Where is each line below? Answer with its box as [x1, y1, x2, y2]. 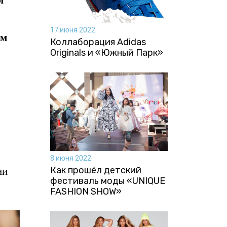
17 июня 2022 [50, 25, 95, 34]
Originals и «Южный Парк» [50, 47, 163, 58]
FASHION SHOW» [50, 185, 122, 197]
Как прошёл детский [50, 164, 141, 176]
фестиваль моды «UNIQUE [50, 175, 165, 186]
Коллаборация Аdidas [50, 36, 146, 48]
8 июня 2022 [50, 154, 91, 162]
